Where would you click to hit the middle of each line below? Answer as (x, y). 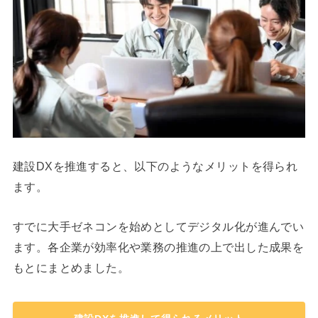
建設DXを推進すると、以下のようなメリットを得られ (155, 166)
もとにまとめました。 (71, 267)
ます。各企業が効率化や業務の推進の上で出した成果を (158, 247)
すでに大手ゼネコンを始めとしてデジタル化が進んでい (158, 226)
